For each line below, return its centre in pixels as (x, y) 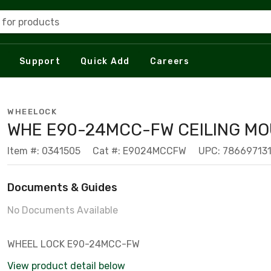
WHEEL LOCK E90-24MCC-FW (73, 244)
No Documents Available (63, 210)
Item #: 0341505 (44, 151)
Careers (170, 61)
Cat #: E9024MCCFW (139, 151)
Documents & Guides (62, 188)
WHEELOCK (32, 112)
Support (40, 61)
